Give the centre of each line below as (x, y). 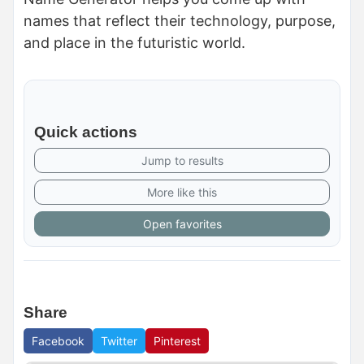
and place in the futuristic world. (134, 42)
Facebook (58, 340)
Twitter (119, 340)
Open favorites (182, 223)
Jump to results (182, 160)
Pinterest (177, 340)
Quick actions (86, 132)
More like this (182, 192)
